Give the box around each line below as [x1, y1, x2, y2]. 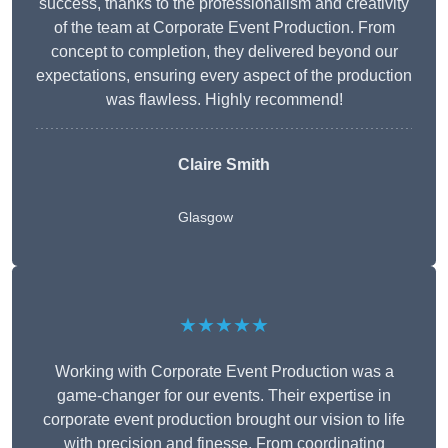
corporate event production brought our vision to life [43, 411, 405, 429]
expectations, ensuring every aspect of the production [36, 67, 412, 85]
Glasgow [178, 209, 233, 226]
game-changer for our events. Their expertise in [57, 387, 391, 405]
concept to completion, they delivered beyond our [50, 43, 398, 61]
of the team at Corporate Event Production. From [53, 19, 395, 37]
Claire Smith [178, 156, 270, 174]
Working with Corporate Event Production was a [54, 363, 394, 381]
